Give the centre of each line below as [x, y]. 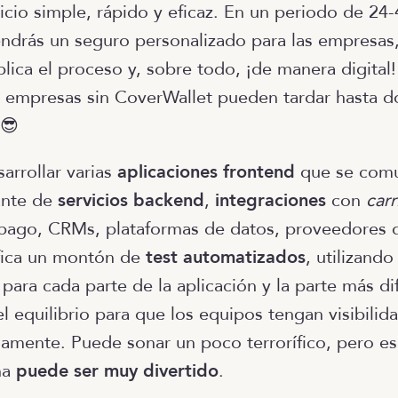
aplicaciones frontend [206, 172]
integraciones [271, 200]
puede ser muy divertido [117, 371]
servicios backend [131, 200]
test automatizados [226, 257]
